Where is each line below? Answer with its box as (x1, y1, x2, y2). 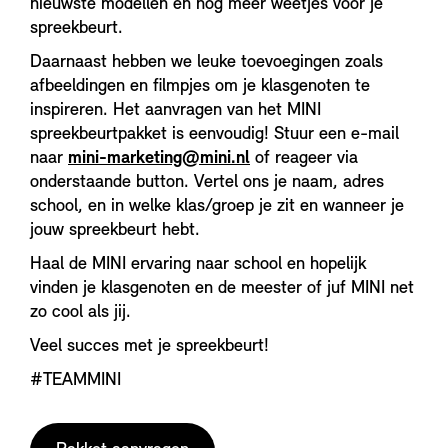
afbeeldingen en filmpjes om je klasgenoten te (30, 77, 370, 96)
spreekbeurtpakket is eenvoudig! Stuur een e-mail (30, 125, 399, 144)
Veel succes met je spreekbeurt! (30, 337, 269, 356)
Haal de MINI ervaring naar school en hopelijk (30, 255, 366, 274)
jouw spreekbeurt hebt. (30, 221, 200, 240)
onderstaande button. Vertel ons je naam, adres (30, 173, 384, 192)
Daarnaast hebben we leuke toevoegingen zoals (30, 53, 383, 72)
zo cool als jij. (30, 303, 141, 322)
